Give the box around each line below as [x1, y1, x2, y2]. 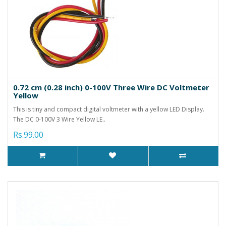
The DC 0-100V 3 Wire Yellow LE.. [13, 115, 105, 124]
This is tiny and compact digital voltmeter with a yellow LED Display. [13, 104, 204, 114]
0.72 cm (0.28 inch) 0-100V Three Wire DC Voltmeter [13, 82, 209, 92]
